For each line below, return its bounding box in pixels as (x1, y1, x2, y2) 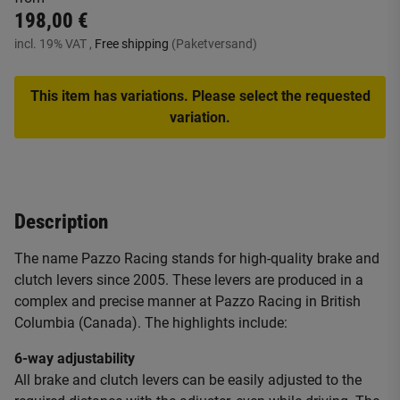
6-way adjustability (14, 350, 135, 367)
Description (14, 210, 108, 234)
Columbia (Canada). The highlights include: (14, 314, 287, 331)
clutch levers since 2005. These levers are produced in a (14, 271, 363, 288)
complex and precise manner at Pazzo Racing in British (14, 293, 361, 310)
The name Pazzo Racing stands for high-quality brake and (14, 250, 379, 267)
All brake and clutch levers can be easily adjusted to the (14, 371, 362, 388)
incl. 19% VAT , (14, 37, 95, 51)
